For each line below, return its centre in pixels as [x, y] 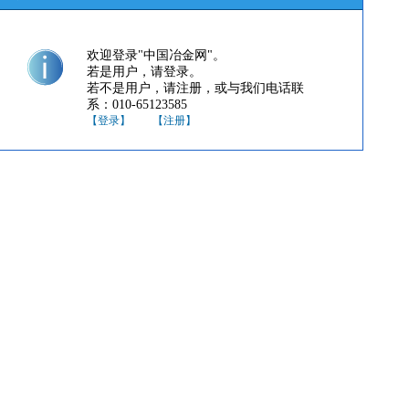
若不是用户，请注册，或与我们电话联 [195, 88]
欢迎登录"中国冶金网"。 [156, 55]
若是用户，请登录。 [144, 72]
